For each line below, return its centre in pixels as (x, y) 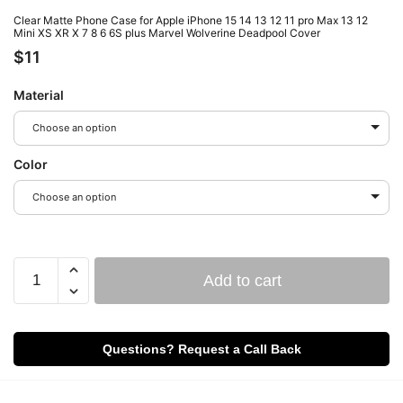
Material (39, 94)
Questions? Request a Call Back (201, 349)
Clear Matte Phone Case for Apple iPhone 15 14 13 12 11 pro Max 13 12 (191, 20)
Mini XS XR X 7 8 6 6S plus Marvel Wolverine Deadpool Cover (167, 32)
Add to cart (242, 280)
